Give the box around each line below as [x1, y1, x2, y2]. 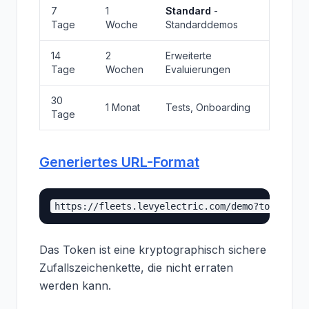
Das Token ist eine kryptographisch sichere [39, 243, 266, 257]
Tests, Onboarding [166, 101, 250, 113]
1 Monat [106, 101, 140, 113]
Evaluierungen [166, 63, 230, 75]
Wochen [106, 63, 143, 75]
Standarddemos [166, 19, 238, 30]
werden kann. [39, 279, 111, 292]
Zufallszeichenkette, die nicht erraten [39, 261, 233, 275]
